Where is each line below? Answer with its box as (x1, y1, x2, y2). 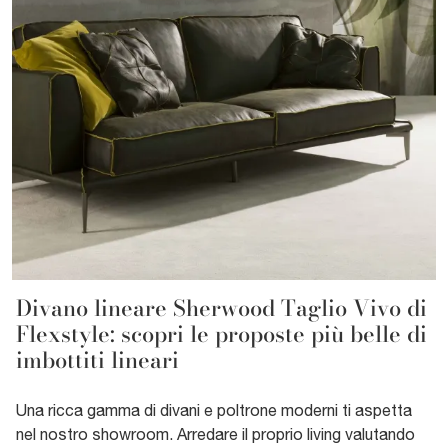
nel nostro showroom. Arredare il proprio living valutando (16, 424, 415, 443)
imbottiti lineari (16, 343, 179, 377)
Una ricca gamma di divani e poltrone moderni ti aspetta (16, 400, 412, 419)
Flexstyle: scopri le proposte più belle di (16, 317, 427, 351)
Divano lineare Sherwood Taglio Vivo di (16, 291, 427, 325)
